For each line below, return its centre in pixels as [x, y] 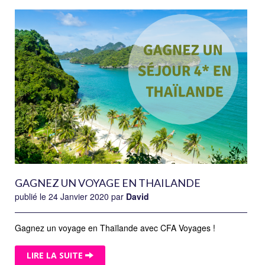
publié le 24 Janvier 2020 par [70, 196]
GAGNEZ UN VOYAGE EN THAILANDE [108, 182]
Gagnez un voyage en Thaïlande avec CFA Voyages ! [115, 227]
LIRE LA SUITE [56, 256]
